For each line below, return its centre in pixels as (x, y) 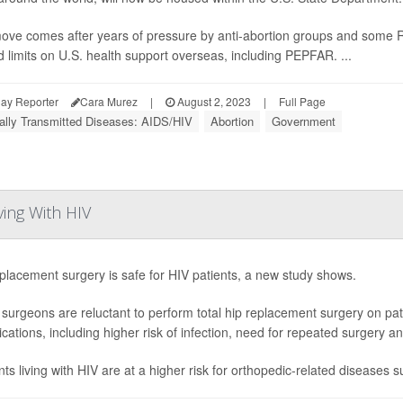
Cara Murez (109, 102)
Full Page (302, 102)
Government (304, 121)
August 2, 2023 (213, 102)
